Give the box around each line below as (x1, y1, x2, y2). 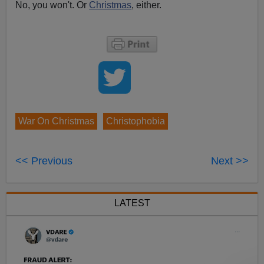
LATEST (114, 198, 150, 209)
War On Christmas (18, 116, 95, 127)
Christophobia (106, 116, 166, 127)
